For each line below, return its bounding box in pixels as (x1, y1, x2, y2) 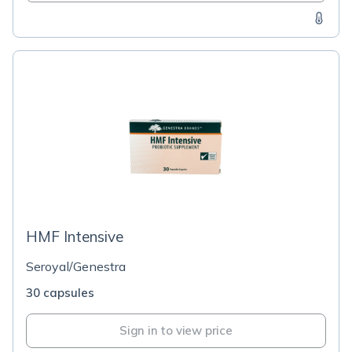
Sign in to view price (119, 323, 233, 338)
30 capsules (26, 285, 94, 300)
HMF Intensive (26, 227, 123, 246)
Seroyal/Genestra (26, 258, 126, 274)
